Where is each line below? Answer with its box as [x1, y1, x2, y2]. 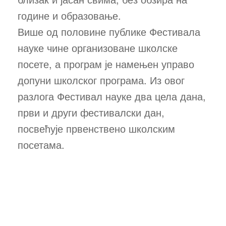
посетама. [18, 137, 65, 152]
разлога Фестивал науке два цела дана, [18, 89, 206, 103]
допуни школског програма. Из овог [18, 73, 185, 87]
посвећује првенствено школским [18, 121, 175, 136]
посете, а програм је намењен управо [18, 56, 194, 71]
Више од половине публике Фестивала [18, 24, 200, 39]
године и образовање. [18, 8, 121, 23]
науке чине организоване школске [18, 40, 178, 55]
